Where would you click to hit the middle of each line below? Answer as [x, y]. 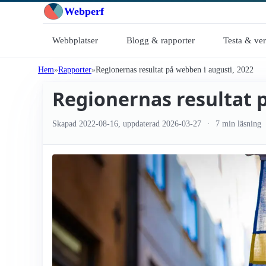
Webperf [84, 11]
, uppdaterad [140, 123]
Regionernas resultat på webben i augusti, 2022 [175, 70]
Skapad [66, 123]
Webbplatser [75, 40]
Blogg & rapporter [161, 40]
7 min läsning [237, 123]
